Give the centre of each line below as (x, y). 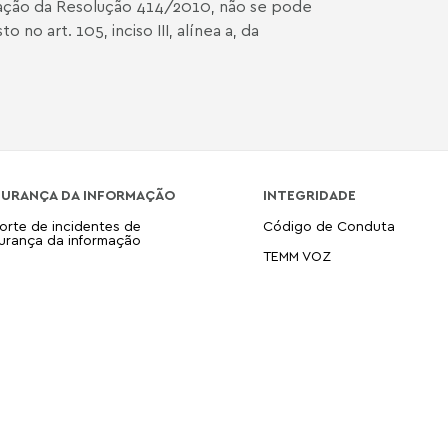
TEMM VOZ (296, 255)
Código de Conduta (328, 225)
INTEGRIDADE (309, 194)
